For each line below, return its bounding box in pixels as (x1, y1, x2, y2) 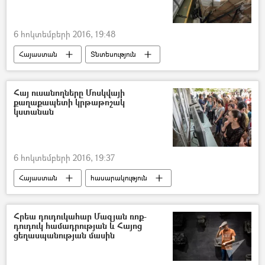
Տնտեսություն (91, 49, 136, 59)
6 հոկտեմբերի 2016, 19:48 (14, 28, 116, 40)
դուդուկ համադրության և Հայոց (14, 219, 142, 231)
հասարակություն (91, 172, 147, 183)
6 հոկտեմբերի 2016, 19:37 (14, 151, 115, 163)
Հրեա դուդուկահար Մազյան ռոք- (14, 210, 147, 222)
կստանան (14, 105, 54, 117)
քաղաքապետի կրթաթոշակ (14, 96, 125, 108)
